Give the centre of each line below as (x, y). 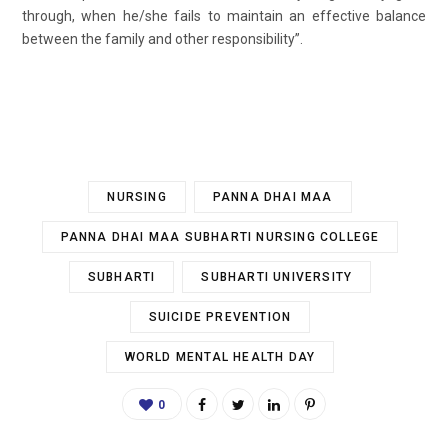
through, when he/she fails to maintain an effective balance (224, 15)
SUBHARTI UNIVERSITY (277, 276)
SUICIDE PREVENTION (220, 316)
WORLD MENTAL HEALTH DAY (220, 356)
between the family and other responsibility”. (162, 38)
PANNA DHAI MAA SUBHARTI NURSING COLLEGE (220, 236)
